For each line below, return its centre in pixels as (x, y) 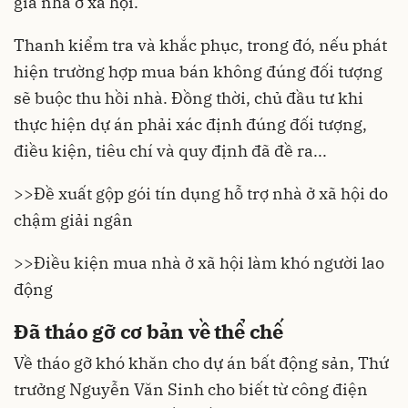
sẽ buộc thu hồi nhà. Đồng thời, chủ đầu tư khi (189, 98)
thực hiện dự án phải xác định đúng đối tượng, (190, 125)
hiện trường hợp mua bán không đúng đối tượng (198, 72)
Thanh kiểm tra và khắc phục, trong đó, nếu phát (200, 46)
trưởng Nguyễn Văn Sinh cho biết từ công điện (191, 389)
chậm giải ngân (73, 220)
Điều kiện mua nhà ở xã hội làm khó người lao (209, 263)
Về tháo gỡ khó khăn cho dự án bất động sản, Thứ (201, 362)
